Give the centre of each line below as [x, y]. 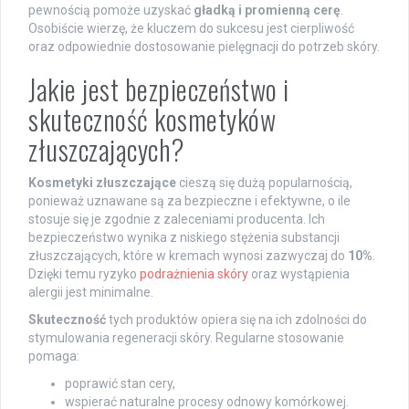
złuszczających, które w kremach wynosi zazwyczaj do [188, 256]
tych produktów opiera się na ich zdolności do [236, 320]
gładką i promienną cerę [267, 10]
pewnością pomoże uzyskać [111, 10]
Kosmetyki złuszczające [102, 183]
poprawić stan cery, [120, 384]
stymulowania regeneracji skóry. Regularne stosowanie [186, 338]
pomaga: [54, 357]
